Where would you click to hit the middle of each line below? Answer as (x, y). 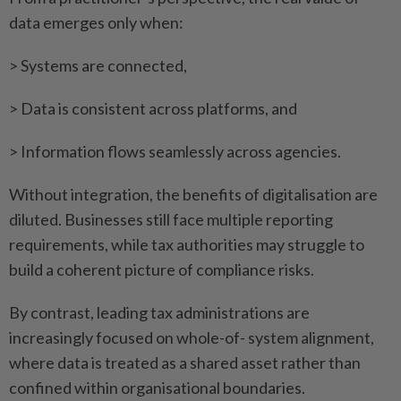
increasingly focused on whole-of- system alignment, (192, 338)
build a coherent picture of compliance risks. (162, 270)
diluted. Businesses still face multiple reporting (171, 220)
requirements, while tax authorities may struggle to (187, 245)
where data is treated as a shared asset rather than (185, 363)
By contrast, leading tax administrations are (159, 313)
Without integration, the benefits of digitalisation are (193, 195)
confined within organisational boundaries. (157, 388)
